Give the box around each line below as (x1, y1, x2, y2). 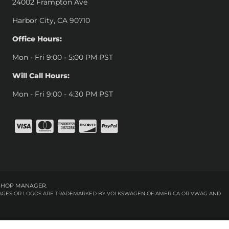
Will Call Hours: (12, 71, 70, 80)
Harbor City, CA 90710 (12, 16, 90, 25)
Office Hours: (12, 34, 62, 43)
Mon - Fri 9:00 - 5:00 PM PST (12, 53, 113, 62)
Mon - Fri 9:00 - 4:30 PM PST (12, 89, 113, 99)
